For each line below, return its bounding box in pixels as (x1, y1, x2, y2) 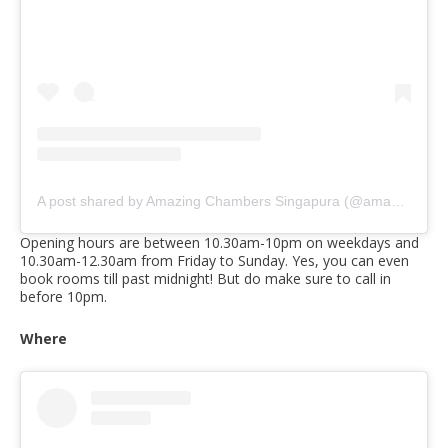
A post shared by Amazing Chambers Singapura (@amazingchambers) (391, 193, 405, 210)
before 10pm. (20, 287, 107, 307)
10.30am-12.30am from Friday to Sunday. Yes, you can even (20, 251, 409, 271)
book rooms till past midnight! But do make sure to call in (20, 269, 391, 289)
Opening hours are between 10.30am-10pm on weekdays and (20, 233, 419, 253)
